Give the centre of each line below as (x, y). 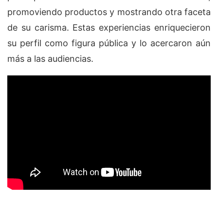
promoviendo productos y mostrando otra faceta (109, 12)
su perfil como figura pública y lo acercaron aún (109, 43)
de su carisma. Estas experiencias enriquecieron (109, 28)
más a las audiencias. (50, 59)
